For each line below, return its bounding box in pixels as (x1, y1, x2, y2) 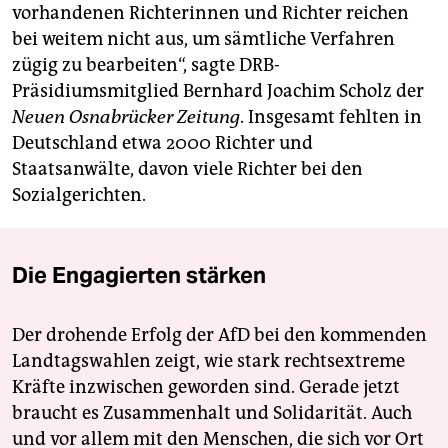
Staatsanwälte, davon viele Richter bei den (12, 158, 363, 181)
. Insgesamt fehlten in (240, 106, 422, 129)
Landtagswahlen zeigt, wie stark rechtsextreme (12, 350, 405, 373)
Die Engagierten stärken (12, 261, 266, 290)
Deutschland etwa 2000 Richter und (12, 132, 313, 155)
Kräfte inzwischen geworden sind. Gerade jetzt (12, 376, 400, 399)
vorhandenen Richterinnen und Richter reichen (12, 2, 409, 25)
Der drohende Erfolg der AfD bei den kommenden (12, 324, 427, 347)
